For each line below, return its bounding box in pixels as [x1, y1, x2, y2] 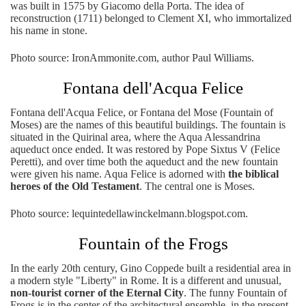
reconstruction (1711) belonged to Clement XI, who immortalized [10, 12, 292, 24]
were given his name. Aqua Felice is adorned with [10, 168, 228, 180]
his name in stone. [10, 25, 87, 36]
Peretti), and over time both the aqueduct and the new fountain [10, 156, 278, 167]
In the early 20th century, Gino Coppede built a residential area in [10, 262, 291, 274]
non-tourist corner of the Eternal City [10, 287, 184, 298]
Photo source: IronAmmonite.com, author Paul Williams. [10, 52, 254, 64]
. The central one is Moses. [139, 180, 255, 192]
